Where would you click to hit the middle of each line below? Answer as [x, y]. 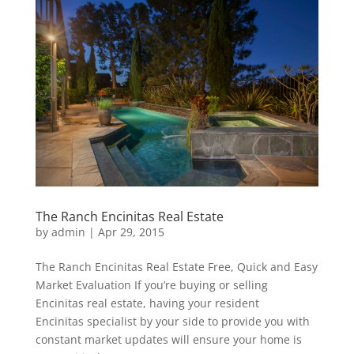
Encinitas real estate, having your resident [147, 303]
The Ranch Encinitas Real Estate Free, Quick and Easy [176, 267]
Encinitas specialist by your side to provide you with [172, 322]
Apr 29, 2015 [131, 232]
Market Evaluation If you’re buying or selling [151, 285]
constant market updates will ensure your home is [168, 340]
